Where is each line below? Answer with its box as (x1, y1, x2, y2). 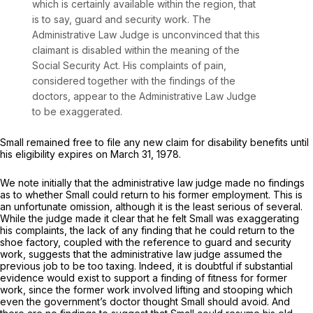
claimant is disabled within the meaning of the (32, 44, 240, 57)
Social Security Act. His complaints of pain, (32, 59, 226, 72)
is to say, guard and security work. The (32, 13, 211, 26)
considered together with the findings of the (32, 75, 235, 87)
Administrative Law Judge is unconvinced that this (32, 29, 260, 41)
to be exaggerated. (32, 105, 122, 118)
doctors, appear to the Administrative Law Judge (32, 90, 256, 103)
